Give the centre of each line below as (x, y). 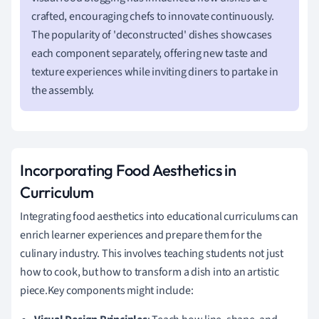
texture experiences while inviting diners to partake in (155, 72)
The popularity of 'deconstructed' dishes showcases (152, 35)
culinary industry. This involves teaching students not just (152, 253)
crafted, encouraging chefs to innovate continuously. (153, 16)
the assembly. (63, 90)
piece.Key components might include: (107, 290)
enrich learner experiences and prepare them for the (141, 235)
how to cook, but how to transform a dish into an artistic (150, 272)
